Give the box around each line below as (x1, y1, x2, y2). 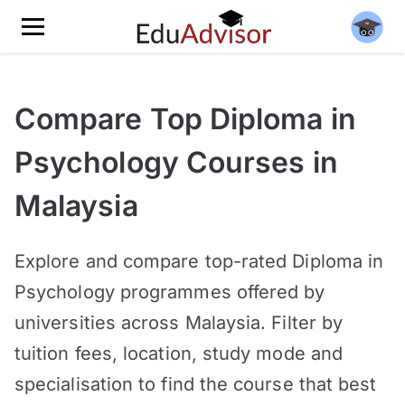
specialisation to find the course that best (14, 373, 377, 395)
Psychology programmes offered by (14, 281, 325, 303)
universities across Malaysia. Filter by (14, 312, 344, 334)
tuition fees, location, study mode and (14, 343, 344, 364)
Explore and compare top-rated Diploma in (14, 250, 384, 272)
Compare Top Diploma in (14, 101, 356, 137)
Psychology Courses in (14, 145, 338, 180)
